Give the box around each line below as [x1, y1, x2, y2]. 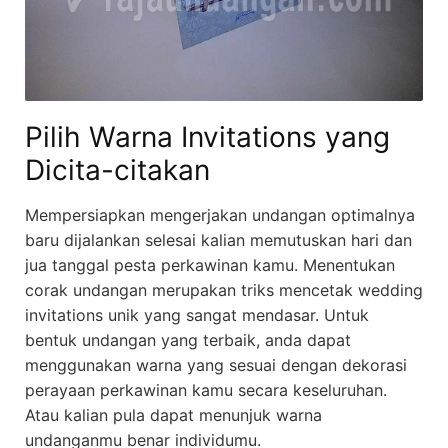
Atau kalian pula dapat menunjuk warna [25, 405, 322, 426]
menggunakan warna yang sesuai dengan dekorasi [25, 355, 407, 376]
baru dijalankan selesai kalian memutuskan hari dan [25, 230, 412, 251]
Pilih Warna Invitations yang [25, 120, 390, 155]
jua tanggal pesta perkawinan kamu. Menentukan [25, 255, 395, 276]
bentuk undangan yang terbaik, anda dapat [25, 330, 351, 351]
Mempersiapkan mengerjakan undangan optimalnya [25, 205, 415, 226]
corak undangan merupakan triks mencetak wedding [25, 280, 423, 301]
